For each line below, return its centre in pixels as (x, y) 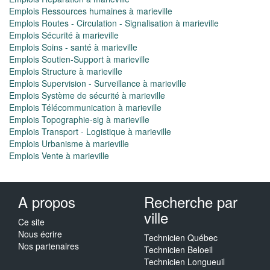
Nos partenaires (49, 246)
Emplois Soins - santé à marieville (73, 47)
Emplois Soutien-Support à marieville (79, 59)
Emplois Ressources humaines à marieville (91, 11)
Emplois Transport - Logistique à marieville (90, 131)
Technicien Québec (181, 237)
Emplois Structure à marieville (66, 71)
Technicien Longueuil (184, 262)
